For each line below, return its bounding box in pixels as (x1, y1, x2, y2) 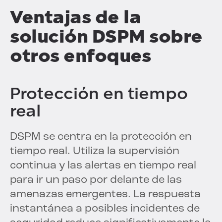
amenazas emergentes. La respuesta (10, 188, 201, 200)
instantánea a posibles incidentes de (10, 203, 200, 215)
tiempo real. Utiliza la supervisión (10, 145, 179, 157)
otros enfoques (10, 45, 151, 66)
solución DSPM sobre (10, 25, 203, 47)
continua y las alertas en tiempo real (10, 160, 196, 171)
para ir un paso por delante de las (10, 174, 182, 186)
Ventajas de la (10, 6, 141, 28)
